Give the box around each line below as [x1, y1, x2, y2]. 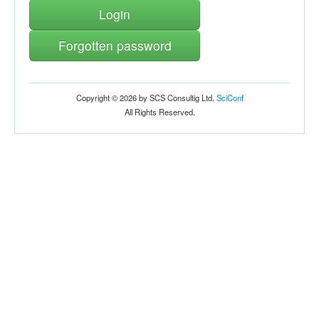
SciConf [216, 91, 244, 103]
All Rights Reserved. [124, 105, 195, 117]
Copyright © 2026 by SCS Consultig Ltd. [75, 91, 216, 103]
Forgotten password [58, 36, 172, 54]
